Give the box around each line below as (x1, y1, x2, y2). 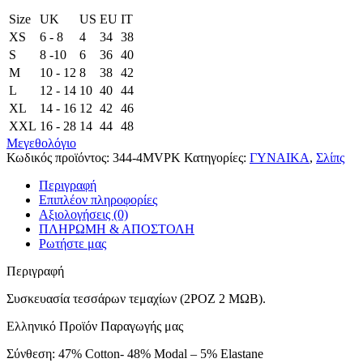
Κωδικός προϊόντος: (6, 151, 113, 165)
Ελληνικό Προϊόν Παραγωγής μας (6, 319, 183, 334)
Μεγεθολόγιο (6, 136, 76, 151)
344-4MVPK (113, 151, 184, 165)
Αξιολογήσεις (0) (39, 207, 128, 222)
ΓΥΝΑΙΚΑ (250, 151, 310, 165)
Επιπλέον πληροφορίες (39, 193, 157, 207)
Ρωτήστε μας (39, 237, 106, 251)
